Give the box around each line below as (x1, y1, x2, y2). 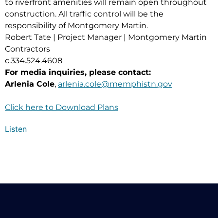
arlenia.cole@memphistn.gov (58, 79, 172, 89)
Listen (5, 124, 27, 134)
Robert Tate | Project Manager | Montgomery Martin (5, 33, 207, 42)
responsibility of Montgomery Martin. (5, 21, 148, 30)
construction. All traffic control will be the (5, 9, 163, 18)
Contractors (5, 44, 50, 54)
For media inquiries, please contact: (5, 68, 153, 77)
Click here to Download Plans (5, 103, 118, 112)
